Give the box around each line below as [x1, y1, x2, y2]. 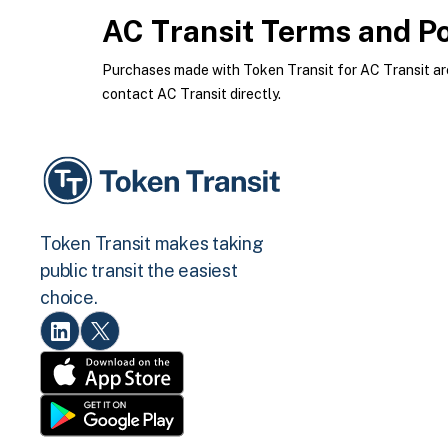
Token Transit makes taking [40, 233, 264, 255]
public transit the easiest [40, 260, 238, 282]
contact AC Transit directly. [102, 86, 281, 102]
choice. [40, 287, 98, 309]
